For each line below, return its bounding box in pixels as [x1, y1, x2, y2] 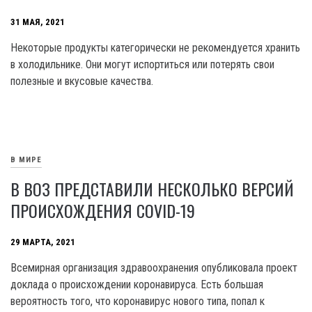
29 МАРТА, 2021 [10, 236, 75, 247]
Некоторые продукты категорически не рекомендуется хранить [10, 41, 300, 55]
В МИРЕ [10, 155, 42, 164]
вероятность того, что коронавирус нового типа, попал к [10, 295, 265, 309]
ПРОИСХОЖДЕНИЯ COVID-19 [10, 198, 195, 224]
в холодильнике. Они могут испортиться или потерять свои [10, 58, 274, 72]
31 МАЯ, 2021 [10, 16, 65, 27]
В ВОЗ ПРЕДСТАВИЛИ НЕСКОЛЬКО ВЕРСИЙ [10, 176, 294, 202]
